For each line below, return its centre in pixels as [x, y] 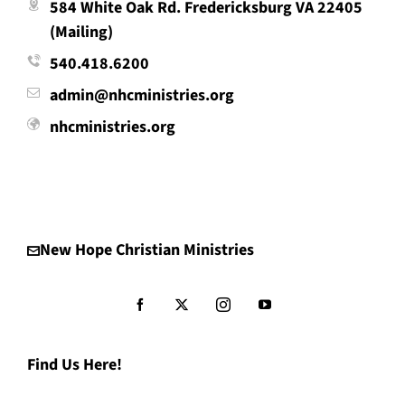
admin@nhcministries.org [142, 95]
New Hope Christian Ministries [147, 250]
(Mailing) [81, 32]
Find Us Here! [75, 365]
